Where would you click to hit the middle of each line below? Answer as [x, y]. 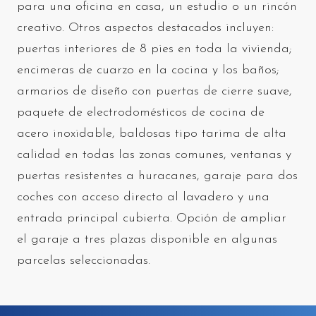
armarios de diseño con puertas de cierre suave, [154, 91]
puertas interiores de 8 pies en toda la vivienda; [154, 49]
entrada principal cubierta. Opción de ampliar [152, 218]
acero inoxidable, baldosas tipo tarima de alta [152, 133]
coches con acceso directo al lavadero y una [143, 197]
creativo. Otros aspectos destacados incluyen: [145, 28]
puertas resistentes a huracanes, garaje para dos [157, 176]
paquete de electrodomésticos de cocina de [141, 112]
